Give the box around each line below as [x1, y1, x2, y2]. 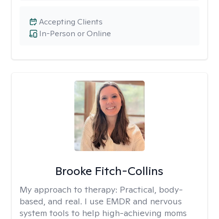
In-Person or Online [39, 28, 111, 39]
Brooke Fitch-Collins [55, 163, 164, 178]
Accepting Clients [39, 17, 103, 27]
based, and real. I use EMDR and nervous [20, 196, 182, 207]
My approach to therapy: [20, 184, 120, 195]
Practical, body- [120, 184, 183, 195]
